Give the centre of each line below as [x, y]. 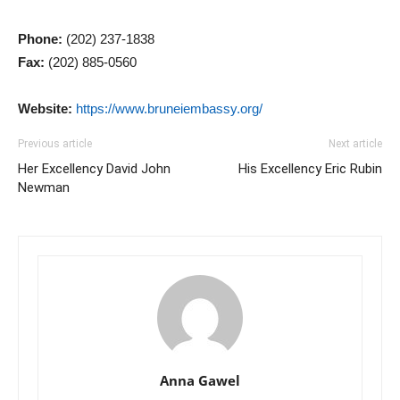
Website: [45, 108]
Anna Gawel [200, 380]
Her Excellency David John [94, 169]
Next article [355, 144]
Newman [44, 187]
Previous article [55, 144]
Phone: [40, 39]
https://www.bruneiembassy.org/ [169, 108]
